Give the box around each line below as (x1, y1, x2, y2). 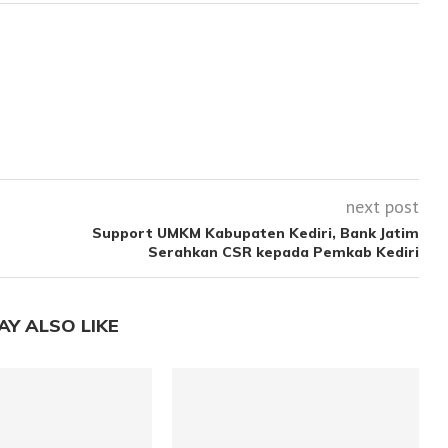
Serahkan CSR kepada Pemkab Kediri (147, 243, 419, 261)
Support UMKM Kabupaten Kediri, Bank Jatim (91, 224, 419, 242)
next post (345, 195, 419, 218)
